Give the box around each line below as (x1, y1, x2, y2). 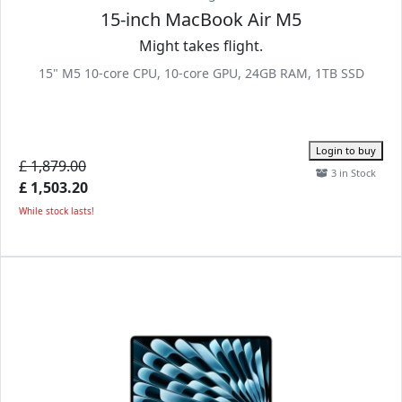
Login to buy (316, 144, 376, 157)
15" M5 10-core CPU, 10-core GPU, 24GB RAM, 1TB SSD (38, 65, 364, 82)
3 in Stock (328, 166, 376, 179)
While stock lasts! (19, 205, 94, 217)
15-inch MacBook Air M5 (100, 7, 301, 31)
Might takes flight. (139, 36, 263, 56)
